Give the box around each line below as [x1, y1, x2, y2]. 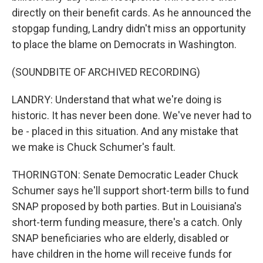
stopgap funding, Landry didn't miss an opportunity [12, 22, 246, 35]
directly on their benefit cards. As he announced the [12, 6, 251, 19]
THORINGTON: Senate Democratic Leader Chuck [12, 168, 238, 181]
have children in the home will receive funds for [12, 248, 232, 260]
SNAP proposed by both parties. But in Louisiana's [12, 200, 242, 213]
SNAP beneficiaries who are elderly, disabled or [12, 232, 229, 244]
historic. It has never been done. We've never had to [12, 109, 251, 122]
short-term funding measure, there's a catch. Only [12, 216, 242, 228]
